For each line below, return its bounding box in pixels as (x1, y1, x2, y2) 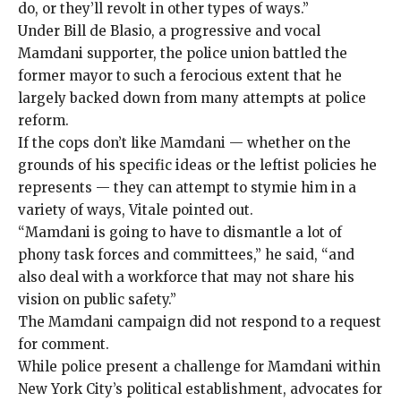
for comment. (18, 336, 109, 354)
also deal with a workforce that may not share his (18, 269, 354, 286)
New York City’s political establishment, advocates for (18, 380, 382, 398)
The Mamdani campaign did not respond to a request (18, 313, 381, 331)
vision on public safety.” (18, 291, 176, 309)
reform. (18, 112, 73, 130)
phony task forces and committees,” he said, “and (18, 246, 354, 264)
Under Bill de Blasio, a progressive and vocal (18, 22, 320, 40)
